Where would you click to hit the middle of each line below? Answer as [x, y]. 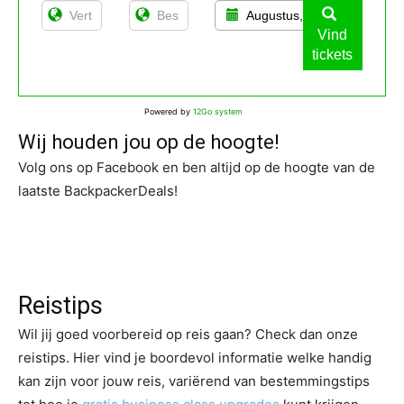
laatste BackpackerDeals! [98, 190]
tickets [333, 54]
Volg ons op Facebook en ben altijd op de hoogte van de [197, 167]
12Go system [217, 111]
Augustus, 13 [284, 15]
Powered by [168, 111]
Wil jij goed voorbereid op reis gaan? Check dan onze [188, 334]
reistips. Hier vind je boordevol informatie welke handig [195, 357]
